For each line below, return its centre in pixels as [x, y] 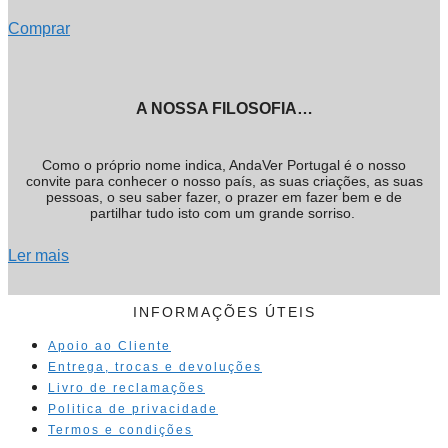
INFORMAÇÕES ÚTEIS [224, 312]
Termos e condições [120, 430]
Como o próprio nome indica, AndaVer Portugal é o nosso [224, 164]
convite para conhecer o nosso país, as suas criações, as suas [224, 180]
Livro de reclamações [126, 388]
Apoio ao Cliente [109, 346]
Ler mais [38, 255]
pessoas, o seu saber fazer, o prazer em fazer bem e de [224, 196]
